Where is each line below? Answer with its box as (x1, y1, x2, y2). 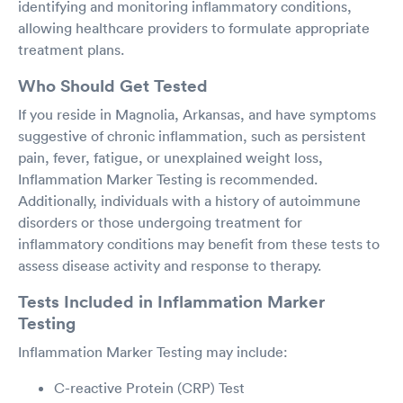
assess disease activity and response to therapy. (18, 255, 321, 274)
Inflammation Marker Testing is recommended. (18, 169, 318, 188)
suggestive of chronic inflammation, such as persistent (18, 126, 366, 145)
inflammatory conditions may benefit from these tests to (18, 234, 380, 253)
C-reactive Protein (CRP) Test (54, 378, 245, 397)
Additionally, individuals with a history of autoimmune (18, 191, 361, 210)
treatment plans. (18, 40, 124, 58)
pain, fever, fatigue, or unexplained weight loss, (18, 148, 323, 166)
